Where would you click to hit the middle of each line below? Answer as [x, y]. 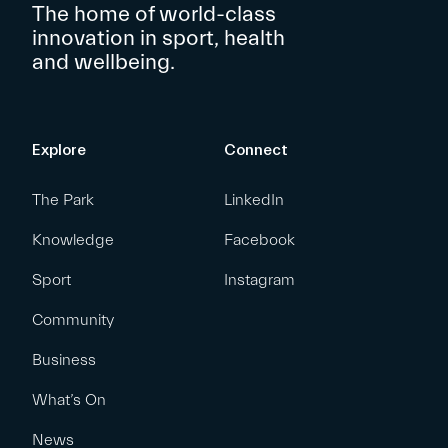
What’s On [69, 400]
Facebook [259, 240]
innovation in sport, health [158, 39]
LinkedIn [254, 200]
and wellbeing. [103, 63]
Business [64, 360]
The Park [63, 200]
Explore [59, 150]
